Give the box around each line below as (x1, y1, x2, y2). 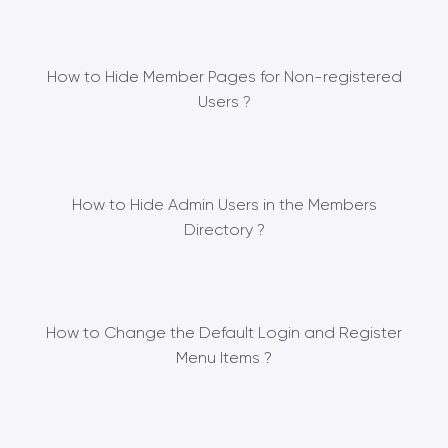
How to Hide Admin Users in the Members (71, 194, 377, 214)
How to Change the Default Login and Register (46, 322, 402, 342)
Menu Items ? (176, 347, 272, 367)
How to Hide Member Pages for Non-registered (46, 66, 402, 86)
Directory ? (183, 219, 265, 239)
